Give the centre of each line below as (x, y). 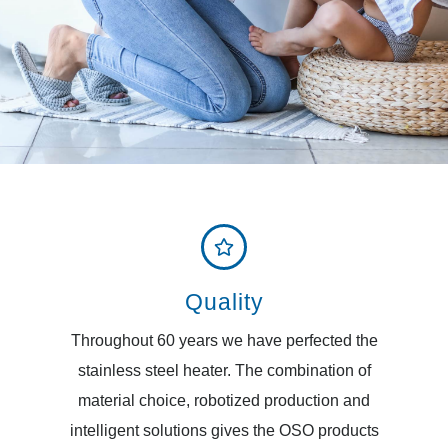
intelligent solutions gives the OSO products (224, 431)
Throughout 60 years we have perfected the (224, 341)
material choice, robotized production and (224, 401)
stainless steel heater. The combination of (224, 371)
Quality (224, 302)
